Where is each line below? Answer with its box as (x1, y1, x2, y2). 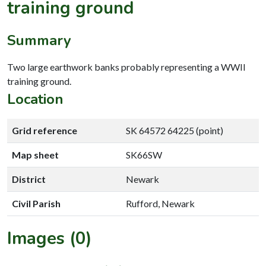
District (12, 173, 46, 185)
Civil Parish (12, 197, 61, 209)
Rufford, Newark (126, 197, 195, 209)
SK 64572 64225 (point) (126, 124, 223, 136)
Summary (7, 30, 71, 50)
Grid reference (12, 124, 77, 136)
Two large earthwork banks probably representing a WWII (7, 61, 246, 72)
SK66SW (126, 148, 162, 160)
